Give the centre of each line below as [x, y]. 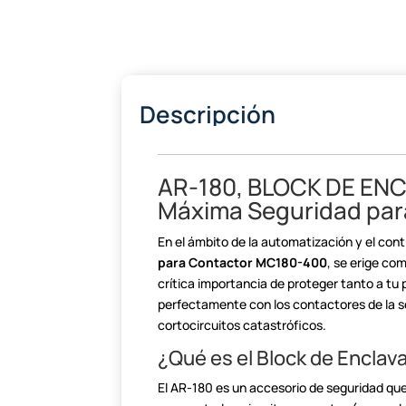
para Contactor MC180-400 [243, 263]
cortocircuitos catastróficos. [242, 325]
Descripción [208, 114]
